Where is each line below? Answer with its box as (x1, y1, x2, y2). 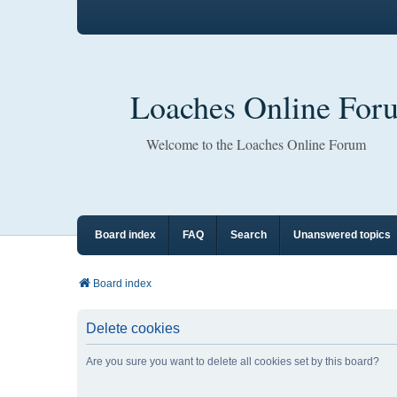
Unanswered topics (293, 229, 391, 241)
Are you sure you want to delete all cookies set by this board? (86, 355, 379, 368)
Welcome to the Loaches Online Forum (146, 135, 366, 153)
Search (230, 229, 267, 241)
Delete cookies (86, 321, 180, 336)
